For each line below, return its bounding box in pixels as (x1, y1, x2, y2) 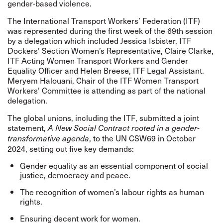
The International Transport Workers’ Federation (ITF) (7, 14, 200, 26)
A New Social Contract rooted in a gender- (48, 122, 200, 133)
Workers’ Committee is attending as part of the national (7, 84, 206, 96)
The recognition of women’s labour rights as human (20, 186, 204, 198)
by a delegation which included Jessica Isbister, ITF (7, 34, 191, 46)
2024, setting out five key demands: (7, 142, 134, 154)
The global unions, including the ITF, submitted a (7, 111, 184, 123)
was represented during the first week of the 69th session (7, 24, 213, 36)
